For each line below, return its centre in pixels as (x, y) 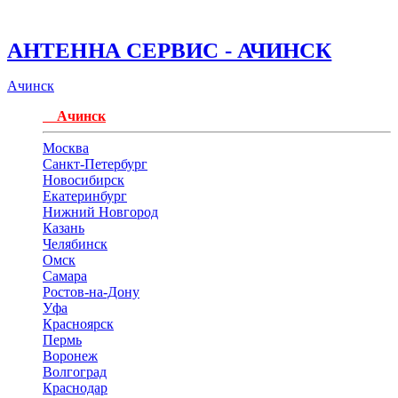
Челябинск (75, 243)
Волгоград (75, 371)
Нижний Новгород (100, 211)
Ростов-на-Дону (91, 291)
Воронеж (70, 355)
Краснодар (75, 387)
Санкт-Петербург (95, 163)
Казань (64, 227)
